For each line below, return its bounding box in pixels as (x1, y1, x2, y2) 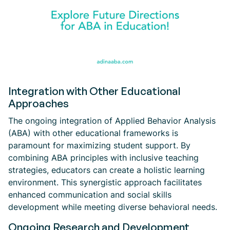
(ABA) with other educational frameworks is (8, 128, 178, 138)
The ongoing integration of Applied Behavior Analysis (8, 116, 216, 126)
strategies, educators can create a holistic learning (8, 165, 205, 175)
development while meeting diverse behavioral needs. (8, 202, 217, 212)
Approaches (8, 97, 69, 110)
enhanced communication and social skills (8, 189, 171, 200)
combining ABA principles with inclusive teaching (8, 152, 199, 163)
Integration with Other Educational (8, 84, 181, 98)
